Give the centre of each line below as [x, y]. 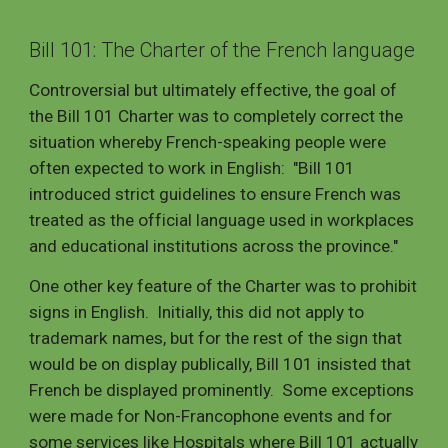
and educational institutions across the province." [214, 246]
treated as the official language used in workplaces [222, 220]
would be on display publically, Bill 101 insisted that [220, 364]
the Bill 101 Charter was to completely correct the [216, 116]
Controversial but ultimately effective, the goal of [213, 90]
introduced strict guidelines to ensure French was [215, 194]
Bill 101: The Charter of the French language [222, 50]
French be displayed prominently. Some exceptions [222, 390]
